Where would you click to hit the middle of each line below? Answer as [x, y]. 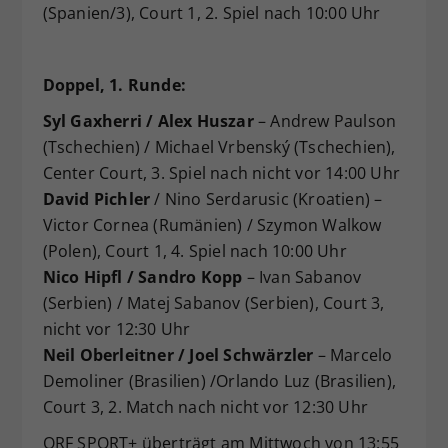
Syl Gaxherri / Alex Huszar [148, 120]
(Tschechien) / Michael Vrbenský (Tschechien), [219, 146]
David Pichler [98, 198]
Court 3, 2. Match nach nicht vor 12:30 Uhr [205, 406]
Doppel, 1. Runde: [114, 84]
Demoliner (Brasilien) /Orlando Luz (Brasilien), [219, 380]
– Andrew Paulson [325, 120]
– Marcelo [353, 354]
